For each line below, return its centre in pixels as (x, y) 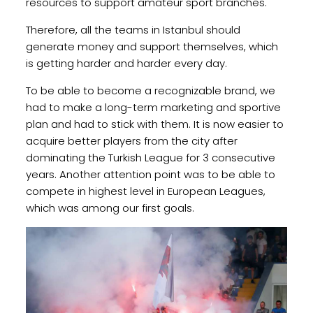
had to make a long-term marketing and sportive (153, 108)
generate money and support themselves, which (152, 47)
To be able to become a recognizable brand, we (150, 91)
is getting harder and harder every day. (128, 64)
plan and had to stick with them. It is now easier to (154, 124)
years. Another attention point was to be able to (150, 175)
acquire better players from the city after (131, 141)
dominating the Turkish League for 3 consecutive (150, 158)
